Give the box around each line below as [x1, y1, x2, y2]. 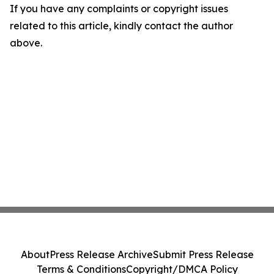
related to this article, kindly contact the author [10, 20, 233, 32]
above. [10, 37, 42, 50]
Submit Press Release [152, 248, 254, 261]
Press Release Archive [49, 248, 153, 261]
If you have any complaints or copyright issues [10, 2, 228, 15]
